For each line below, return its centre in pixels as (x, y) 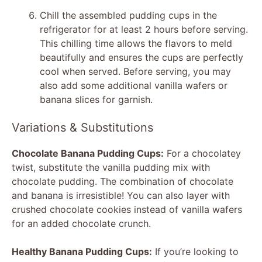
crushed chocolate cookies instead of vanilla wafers (127, 209)
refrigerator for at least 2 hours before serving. (144, 29)
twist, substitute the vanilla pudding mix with (111, 167)
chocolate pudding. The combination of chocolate (123, 181)
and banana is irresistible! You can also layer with (121, 195)
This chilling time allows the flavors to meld (136, 43)
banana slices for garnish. (96, 99)
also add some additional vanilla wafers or (134, 85)
